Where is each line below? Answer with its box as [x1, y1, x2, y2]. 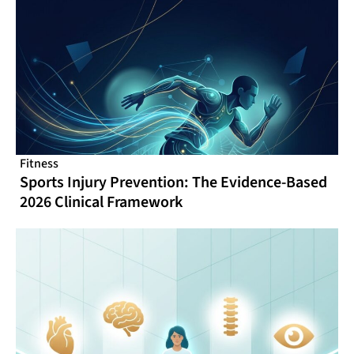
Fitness [20, 154, 58, 172]
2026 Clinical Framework [20, 190, 183, 213]
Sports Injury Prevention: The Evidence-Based [20, 171, 327, 194]
